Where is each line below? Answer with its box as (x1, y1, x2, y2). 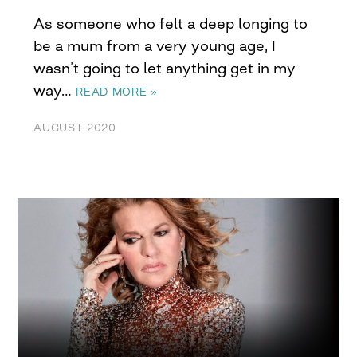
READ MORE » (76, 85, 158, 99)
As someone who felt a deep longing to (33, 14, 308, 33)
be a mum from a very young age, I (33, 37, 277, 55)
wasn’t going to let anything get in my (33, 59, 296, 77)
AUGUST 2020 (33, 121, 116, 135)
